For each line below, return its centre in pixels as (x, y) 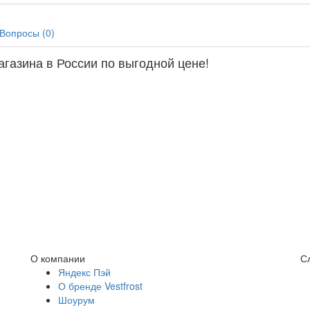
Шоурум (76, 299)
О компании (58, 258)
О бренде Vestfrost (100, 285)
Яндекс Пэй (84, 272)
